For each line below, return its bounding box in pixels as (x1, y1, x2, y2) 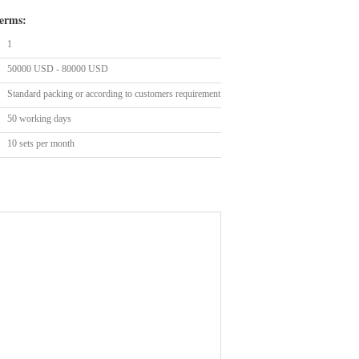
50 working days (7, 113, 71, 124)
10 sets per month (7, 138, 75, 149)
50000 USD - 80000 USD (7, 63, 108, 75)
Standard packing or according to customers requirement (7, 88, 220, 99)
